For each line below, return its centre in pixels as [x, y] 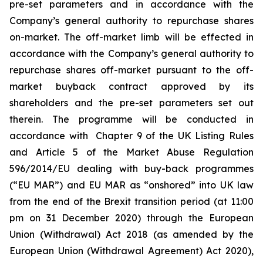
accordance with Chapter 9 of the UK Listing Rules [131, 136]
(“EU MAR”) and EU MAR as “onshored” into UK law [131, 185]
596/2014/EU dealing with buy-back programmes [131, 168]
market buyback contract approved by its [131, 86]
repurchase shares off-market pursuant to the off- [131, 70]
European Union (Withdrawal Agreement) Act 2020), [131, 251]
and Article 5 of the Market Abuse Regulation [131, 152]
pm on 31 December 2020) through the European [131, 218]
